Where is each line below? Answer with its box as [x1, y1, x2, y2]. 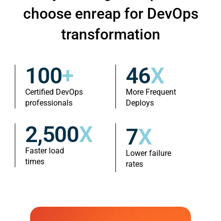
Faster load [25, 146, 64, 156]
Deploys [126, 98, 154, 108]
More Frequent [126, 87, 176, 97]
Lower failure [126, 148, 171, 158]
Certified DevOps [25, 87, 83, 97]
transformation [61, 26, 160, 43]
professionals [25, 98, 73, 108]
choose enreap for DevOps [23, 5, 198, 23]
